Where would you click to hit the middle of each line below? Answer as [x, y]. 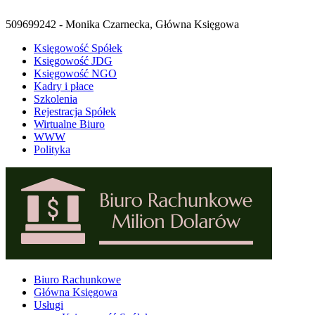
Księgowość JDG [73, 61]
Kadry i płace [64, 86]
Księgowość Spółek [78, 48]
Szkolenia [56, 99]
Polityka [52, 149]
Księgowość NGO [75, 73]
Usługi [49, 305]
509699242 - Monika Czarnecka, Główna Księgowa [122, 24]
